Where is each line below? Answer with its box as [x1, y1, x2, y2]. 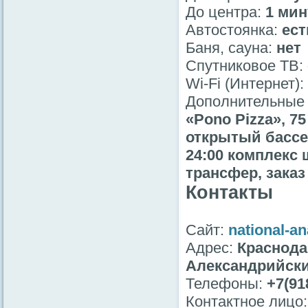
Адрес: [186, 239, 237, 257]
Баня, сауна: [186, 39, 276, 57]
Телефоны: [186, 275, 267, 293]
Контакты [186, 182, 273, 203]
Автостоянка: [186, 21, 282, 39]
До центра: [186, 3, 265, 21]
